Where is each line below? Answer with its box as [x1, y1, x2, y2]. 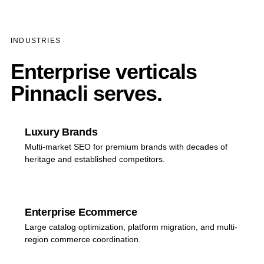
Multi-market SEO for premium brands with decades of [24, 142, 227, 151]
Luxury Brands [24, 126, 98, 138]
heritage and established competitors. [24, 154, 165, 164]
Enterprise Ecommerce [24, 206, 137, 218]
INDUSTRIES [10, 37, 61, 45]
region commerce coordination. [24, 235, 141, 244]
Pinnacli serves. [10, 81, 163, 105]
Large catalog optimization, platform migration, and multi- [24, 222, 237, 232]
